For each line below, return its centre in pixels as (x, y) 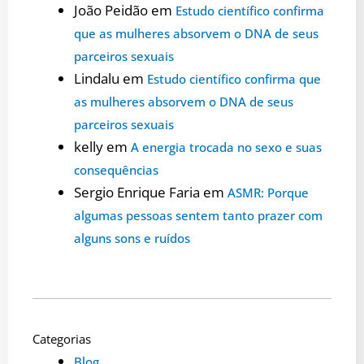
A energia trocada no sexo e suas (226, 147)
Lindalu (97, 78)
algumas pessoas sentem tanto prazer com (198, 215)
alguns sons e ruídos (132, 238)
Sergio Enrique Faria (137, 192)
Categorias (62, 339)
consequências (116, 169)
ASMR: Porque (268, 192)
